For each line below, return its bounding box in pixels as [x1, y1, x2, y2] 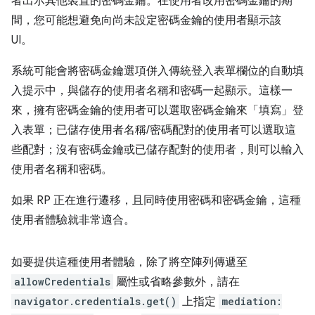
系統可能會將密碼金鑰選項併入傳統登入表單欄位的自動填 [11, 64, 304, 78]
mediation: [221, 295, 282, 308]
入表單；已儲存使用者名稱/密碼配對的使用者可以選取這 [11, 123, 296, 137]
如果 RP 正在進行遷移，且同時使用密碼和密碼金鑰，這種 [11, 193, 301, 207]
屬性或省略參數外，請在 [113, 275, 240, 289]
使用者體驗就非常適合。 [11, 213, 135, 227]
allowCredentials [14, 275, 110, 288]
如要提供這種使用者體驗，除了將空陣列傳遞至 [11, 255, 247, 269]
